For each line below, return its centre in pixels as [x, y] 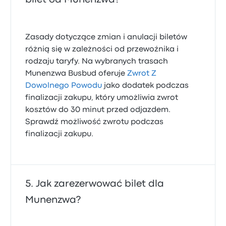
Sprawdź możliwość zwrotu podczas [95, 122]
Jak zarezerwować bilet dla [100, 184]
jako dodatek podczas [146, 86]
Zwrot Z [142, 74]
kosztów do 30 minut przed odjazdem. [98, 110]
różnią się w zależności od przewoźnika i [102, 49]
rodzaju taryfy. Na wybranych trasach [97, 62]
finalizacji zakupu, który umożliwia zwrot [102, 98]
